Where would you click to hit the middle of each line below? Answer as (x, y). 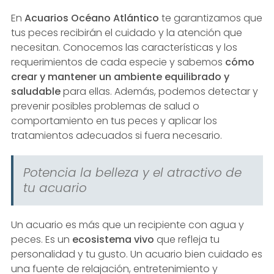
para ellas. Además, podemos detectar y (159, 91)
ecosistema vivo (113, 239)
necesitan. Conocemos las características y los (124, 47)
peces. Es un (41, 239)
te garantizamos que (210, 18)
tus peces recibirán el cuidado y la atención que (126, 32)
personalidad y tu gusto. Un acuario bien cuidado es (136, 254)
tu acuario (55, 187)
